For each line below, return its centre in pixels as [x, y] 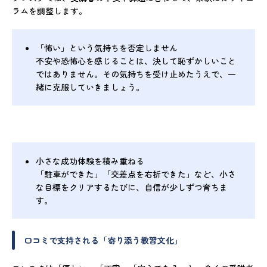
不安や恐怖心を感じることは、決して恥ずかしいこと [136, 61]
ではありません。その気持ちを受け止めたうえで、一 [136, 74]
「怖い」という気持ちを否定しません [107, 48]
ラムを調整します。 [49, 11]
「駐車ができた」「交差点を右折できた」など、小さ [136, 174]
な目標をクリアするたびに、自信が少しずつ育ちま [132, 187]
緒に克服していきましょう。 [90, 87]
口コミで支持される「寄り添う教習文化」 [103, 240]
